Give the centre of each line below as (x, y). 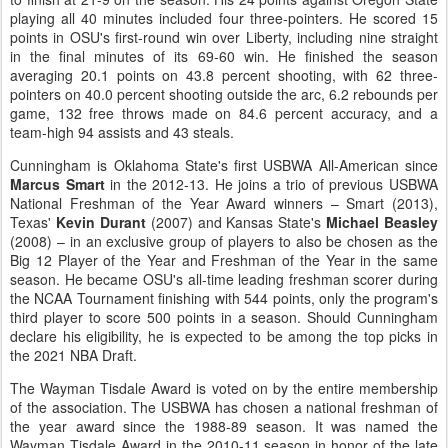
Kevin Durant (100, 222)
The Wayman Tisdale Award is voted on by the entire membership (224, 388)
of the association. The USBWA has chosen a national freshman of (224, 407)
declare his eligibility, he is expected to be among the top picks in (224, 336)
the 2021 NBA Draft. (73, 355)
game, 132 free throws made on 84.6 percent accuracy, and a (224, 113)
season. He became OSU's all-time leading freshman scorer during (224, 279)
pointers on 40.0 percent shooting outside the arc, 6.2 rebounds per (224, 94)
